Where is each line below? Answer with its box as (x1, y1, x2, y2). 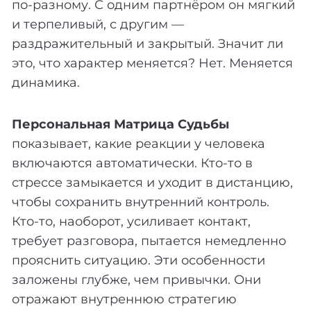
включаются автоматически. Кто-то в (12, 155, 253, 171)
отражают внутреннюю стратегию (12, 291, 237, 307)
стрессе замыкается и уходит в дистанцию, (12, 174, 293, 190)
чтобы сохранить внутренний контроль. (12, 194, 269, 210)
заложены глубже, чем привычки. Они (12, 271, 261, 287)
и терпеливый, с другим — (12, 16, 184, 32)
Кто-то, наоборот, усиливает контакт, (12, 213, 251, 229)
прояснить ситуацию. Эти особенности (12, 252, 265, 268)
